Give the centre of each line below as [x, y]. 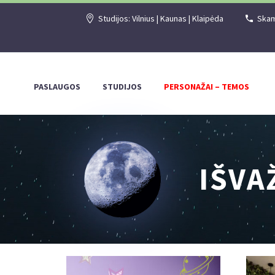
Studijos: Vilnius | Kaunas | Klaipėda [161, 18]
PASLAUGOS [57, 87]
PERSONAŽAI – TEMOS [207, 87]
